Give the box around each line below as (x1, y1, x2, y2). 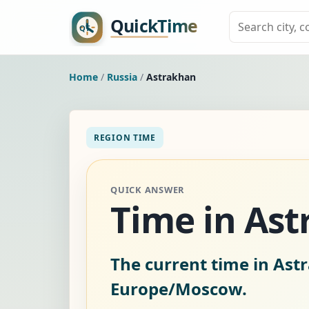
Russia (107, 70, 137, 83)
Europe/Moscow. (110, 277, 247, 300)
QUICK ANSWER (110, 183, 185, 196)
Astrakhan (146, 70, 196, 83)
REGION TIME (94, 131, 156, 143)
